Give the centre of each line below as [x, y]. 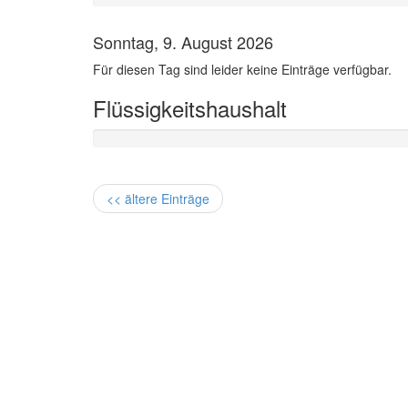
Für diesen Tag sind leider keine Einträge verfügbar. [242, 69]
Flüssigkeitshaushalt [190, 108]
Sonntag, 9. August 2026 [183, 42]
